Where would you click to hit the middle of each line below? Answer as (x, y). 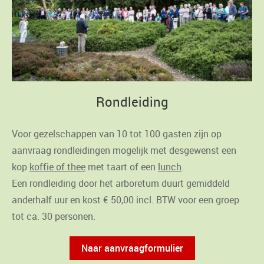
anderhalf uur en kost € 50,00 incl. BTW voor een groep (126, 200)
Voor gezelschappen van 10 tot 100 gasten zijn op (117, 134)
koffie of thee (57, 167)
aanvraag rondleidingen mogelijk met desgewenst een (124, 151)
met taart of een (122, 167)
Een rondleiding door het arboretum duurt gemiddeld (121, 184)
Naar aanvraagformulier (132, 248)
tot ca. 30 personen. (54, 217)
